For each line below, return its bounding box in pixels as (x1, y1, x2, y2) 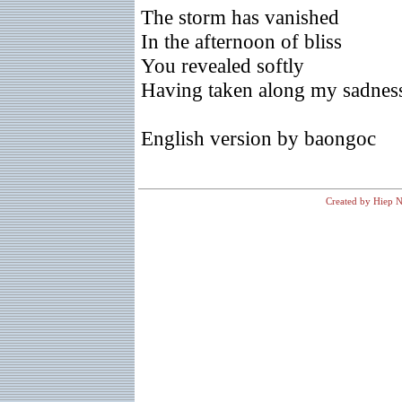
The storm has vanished (141, 5, 339, 29)
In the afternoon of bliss (141, 30, 342, 53)
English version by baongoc (141, 127, 376, 150)
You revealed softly (141, 54, 304, 77)
